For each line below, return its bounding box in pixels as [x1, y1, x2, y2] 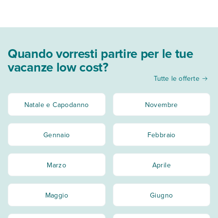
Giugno [150, 190, 173, 200]
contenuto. [16, 5, 49, 15]
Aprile [152, 160, 171, 170]
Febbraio [147, 129, 176, 140]
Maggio [45, 190, 68, 200]
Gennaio [43, 129, 70, 140]
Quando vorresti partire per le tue [8, 44, 193, 63]
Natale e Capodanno [24, 99, 89, 109]
